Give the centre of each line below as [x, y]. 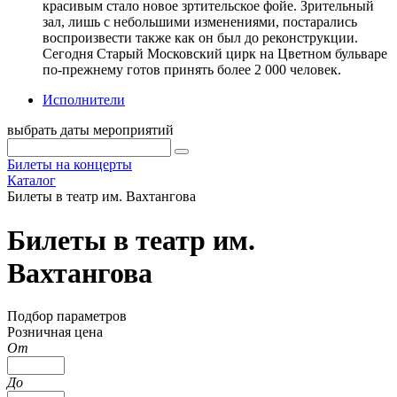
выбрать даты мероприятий [90, 130]
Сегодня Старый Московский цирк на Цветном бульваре [215, 54]
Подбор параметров [67, 316]
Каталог [31, 181]
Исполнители [84, 100]
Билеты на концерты [70, 165]
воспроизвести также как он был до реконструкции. [200, 38]
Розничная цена [55, 332]
